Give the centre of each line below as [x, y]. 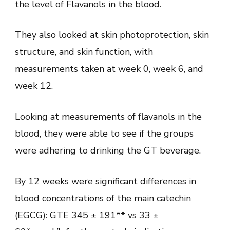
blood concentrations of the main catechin [103, 198]
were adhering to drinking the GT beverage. [108, 150]
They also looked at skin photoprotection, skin [112, 35]
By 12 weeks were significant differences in [106, 181]
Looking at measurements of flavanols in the [108, 116]
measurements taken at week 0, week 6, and [109, 69]
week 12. [34, 85]
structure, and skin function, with [84, 52]
